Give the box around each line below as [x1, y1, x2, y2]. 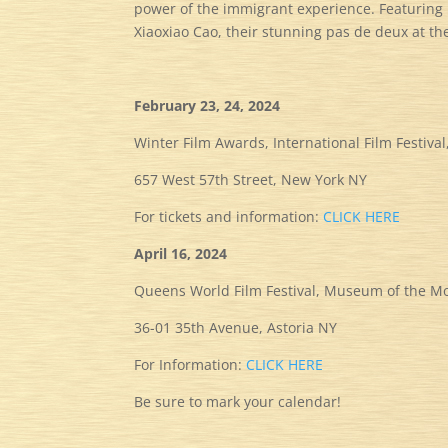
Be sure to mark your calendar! [134, 391, 342, 411]
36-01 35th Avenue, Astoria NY [134, 317, 338, 337]
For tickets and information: [134, 206, 324, 226]
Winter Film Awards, [134, 132, 274, 152]
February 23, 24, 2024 [134, 95, 281, 115]
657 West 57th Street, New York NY [134, 169, 368, 189]
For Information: [134, 354, 247, 374]
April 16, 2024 [134, 243, 228, 263]
